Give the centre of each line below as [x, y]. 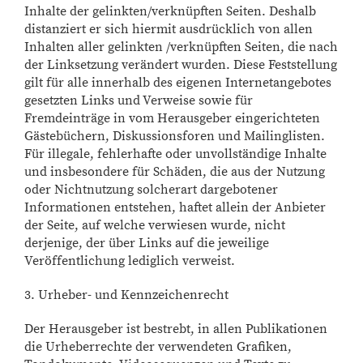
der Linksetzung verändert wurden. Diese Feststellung [181, 65]
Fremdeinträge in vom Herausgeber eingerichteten [172, 118]
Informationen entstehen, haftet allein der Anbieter [175, 207]
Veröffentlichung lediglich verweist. [130, 261]
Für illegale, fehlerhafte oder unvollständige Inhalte [175, 154]
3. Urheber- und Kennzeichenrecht [126, 295]
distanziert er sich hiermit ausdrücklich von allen [169, 29]
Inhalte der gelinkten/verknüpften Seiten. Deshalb [170, 11]
